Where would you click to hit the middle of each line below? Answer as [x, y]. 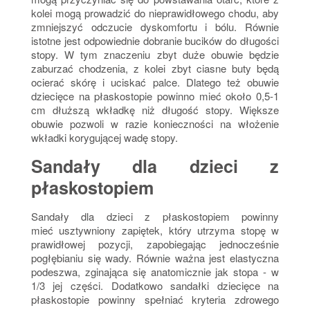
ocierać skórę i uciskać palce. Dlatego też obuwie [155, 82]
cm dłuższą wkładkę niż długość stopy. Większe [155, 110]
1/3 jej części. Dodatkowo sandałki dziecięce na [155, 286]
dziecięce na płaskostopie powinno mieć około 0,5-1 [155, 96]
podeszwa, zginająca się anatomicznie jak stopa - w [155, 272]
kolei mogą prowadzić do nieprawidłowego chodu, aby [155, 13]
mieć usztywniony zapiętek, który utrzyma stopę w [155, 230]
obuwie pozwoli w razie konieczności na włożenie [155, 124]
